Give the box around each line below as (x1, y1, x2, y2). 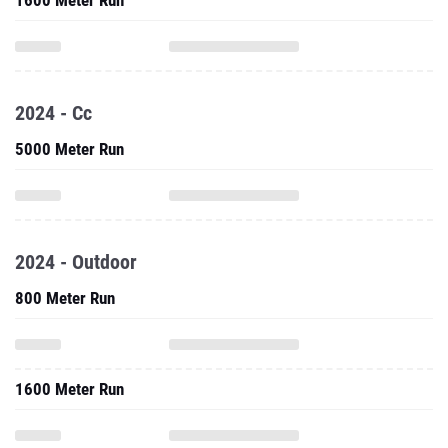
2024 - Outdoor (15, 250, 137, 274)
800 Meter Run (15, 288, 115, 308)
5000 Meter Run (15, 139, 124, 159)
